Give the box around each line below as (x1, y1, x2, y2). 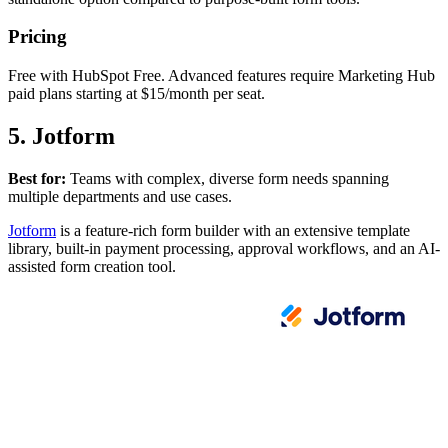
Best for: (8, 169, 66, 187)
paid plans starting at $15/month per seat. (8, 85, 265, 103)
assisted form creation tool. (8, 257, 176, 275)
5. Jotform (8, 123, 115, 150)
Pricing (8, 26, 67, 48)
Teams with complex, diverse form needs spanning (66, 169, 389, 187)
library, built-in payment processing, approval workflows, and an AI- (8, 239, 440, 257)
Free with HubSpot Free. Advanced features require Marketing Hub (8, 67, 435, 85)
